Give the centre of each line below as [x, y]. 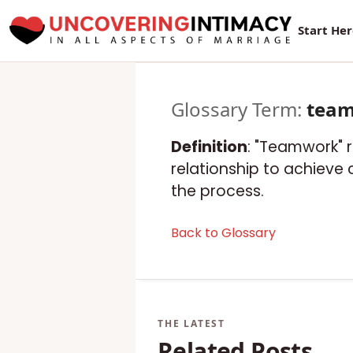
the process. [217, 191]
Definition [209, 147]
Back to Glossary [223, 233]
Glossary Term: [239, 109]
